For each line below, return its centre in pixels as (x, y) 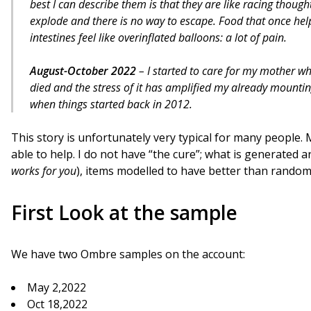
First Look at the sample (124, 212)
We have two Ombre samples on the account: (128, 254)
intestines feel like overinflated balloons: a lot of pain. (160, 37)
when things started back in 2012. (111, 104)
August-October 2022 (84, 71)
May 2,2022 (57, 287)
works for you (44, 171)
